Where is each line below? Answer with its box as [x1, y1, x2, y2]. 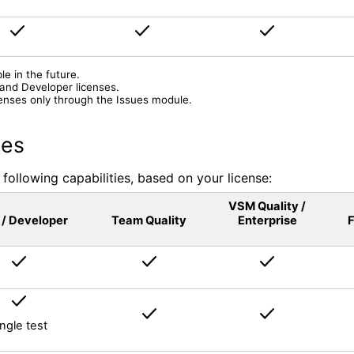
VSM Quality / [228, 198, 306, 213]
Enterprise [237, 213, 297, 228]
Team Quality [111, 213, 186, 228]
